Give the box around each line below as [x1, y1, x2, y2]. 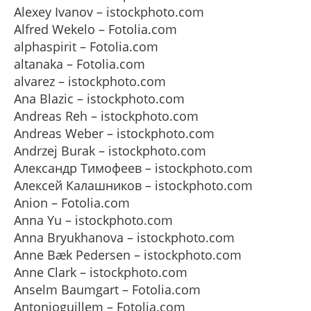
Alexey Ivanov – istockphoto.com [14, 3, 204, 20]
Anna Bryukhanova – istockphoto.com [14, 229, 235, 246]
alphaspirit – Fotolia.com [14, 38, 158, 55]
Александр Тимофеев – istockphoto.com [14, 160, 253, 176]
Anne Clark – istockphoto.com [14, 264, 187, 280]
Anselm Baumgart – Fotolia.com [14, 281, 201, 298]
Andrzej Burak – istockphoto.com [14, 142, 206, 159]
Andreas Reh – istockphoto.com [14, 108, 199, 124]
